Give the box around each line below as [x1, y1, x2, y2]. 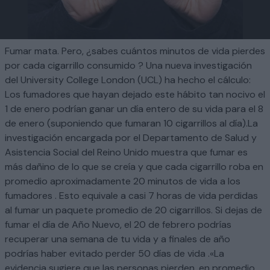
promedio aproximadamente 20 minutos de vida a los [5, 175, 240, 188]
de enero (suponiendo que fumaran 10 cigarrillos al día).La [5, 117, 258, 130]
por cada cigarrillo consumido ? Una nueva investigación [5, 59, 252, 72]
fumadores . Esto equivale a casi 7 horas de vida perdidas [5, 189, 258, 202]
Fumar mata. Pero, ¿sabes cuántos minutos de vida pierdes [5, 45, 265, 58]
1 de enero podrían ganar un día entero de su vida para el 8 [5, 102, 263, 116]
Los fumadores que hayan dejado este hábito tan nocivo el [5, 88, 265, 101]
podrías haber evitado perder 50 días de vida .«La [5, 247, 224, 260]
